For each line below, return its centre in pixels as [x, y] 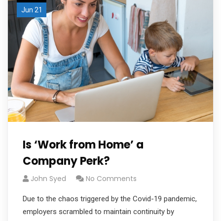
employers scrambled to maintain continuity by [98, 212]
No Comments [111, 179]
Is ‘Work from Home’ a [83, 145]
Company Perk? [66, 161]
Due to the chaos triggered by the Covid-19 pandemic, [110, 199]
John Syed [48, 179]
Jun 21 [32, 10]
